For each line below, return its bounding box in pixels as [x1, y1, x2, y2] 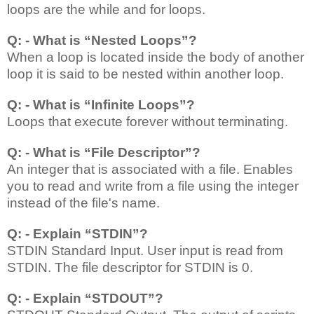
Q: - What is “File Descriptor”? [7, 144, 200, 160]
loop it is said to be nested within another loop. [7, 66, 284, 81]
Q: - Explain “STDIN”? [7, 226, 148, 241]
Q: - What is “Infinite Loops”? [7, 97, 195, 112]
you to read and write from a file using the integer [7, 178, 299, 193]
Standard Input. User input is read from [51, 243, 283, 258]
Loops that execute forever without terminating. [7, 114, 288, 129]
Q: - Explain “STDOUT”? [7, 290, 163, 306]
